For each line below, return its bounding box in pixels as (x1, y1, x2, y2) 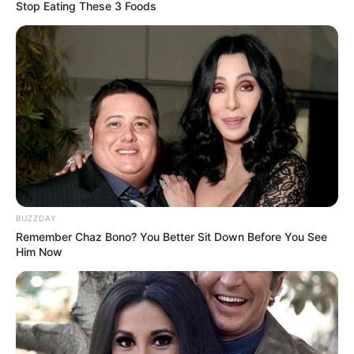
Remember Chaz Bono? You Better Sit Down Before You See (16, 229, 327, 243)
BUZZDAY (16, 213, 56, 223)
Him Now (16, 244, 62, 258)
